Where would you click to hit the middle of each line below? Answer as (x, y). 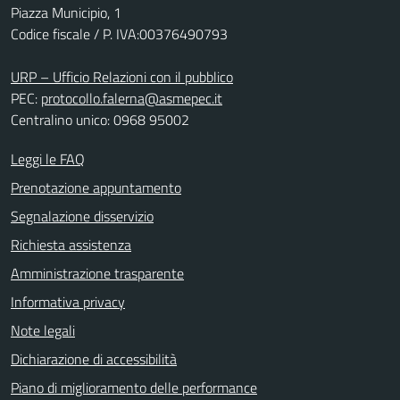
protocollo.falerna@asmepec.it (132, 98)
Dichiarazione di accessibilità (94, 359)
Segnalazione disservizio (82, 216)
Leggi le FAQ (48, 159)
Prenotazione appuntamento (96, 187)
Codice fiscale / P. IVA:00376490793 (119, 34)
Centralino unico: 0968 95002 (100, 120)
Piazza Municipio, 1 (66, 12)
